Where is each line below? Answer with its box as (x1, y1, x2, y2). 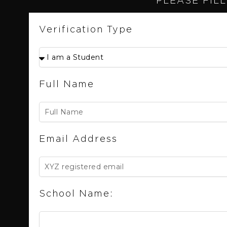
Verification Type (39, 25, 133, 34)
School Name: (39, 190, 113, 199)
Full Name (39, 80, 94, 89)
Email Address (39, 135, 118, 144)
